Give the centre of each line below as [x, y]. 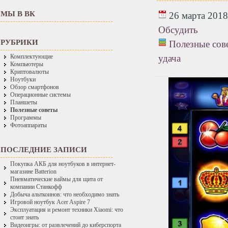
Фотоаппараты [28, 125]
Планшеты [24, 103]
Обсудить [178, 30]
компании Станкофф [36, 187]
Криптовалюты [30, 72]
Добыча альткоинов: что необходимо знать [65, 195]
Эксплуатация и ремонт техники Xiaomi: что [67, 210]
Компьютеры [27, 64]
